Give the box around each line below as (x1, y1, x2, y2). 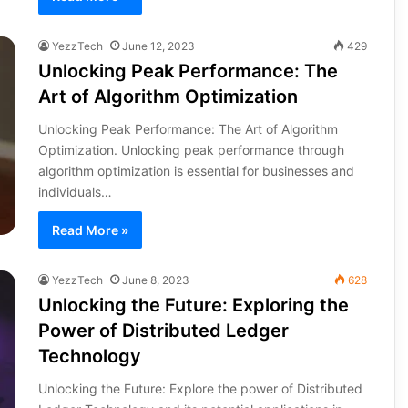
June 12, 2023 (121, 38, 195, 53)
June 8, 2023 (121, 272, 189, 287)
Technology (37, 344, 141, 367)
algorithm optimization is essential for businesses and (37, 162, 354, 178)
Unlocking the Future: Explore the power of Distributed (37, 380, 362, 396)
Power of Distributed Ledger (37, 319, 289, 342)
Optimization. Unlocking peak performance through (37, 141, 344, 158)
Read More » (51, 221, 128, 238)
